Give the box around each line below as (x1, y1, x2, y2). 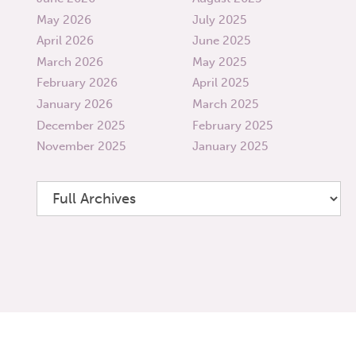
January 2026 (37, 97, 114, 112)
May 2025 (192, 54, 247, 69)
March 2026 (37, 54, 104, 69)
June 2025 (192, 33, 251, 48)
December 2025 (37, 118, 126, 133)
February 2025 (192, 118, 273, 133)
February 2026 (37, 75, 118, 91)
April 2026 (37, 33, 95, 48)
